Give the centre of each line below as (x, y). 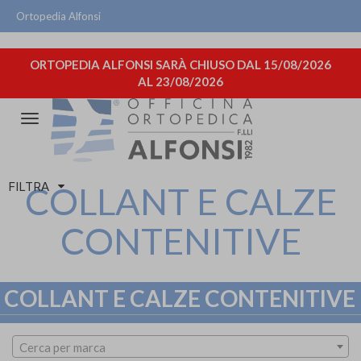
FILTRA (29, 186)
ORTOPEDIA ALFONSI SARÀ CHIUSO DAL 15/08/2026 (180, 64)
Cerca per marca (62, 347)
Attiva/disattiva (72, 120)
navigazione (62, 154)
